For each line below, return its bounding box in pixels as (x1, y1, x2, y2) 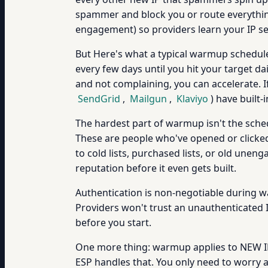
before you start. (75, 216, 151, 229)
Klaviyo (176, 92, 208, 105)
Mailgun (130, 92, 167, 105)
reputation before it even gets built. (75, 162, 236, 175)
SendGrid (78, 92, 120, 105)
